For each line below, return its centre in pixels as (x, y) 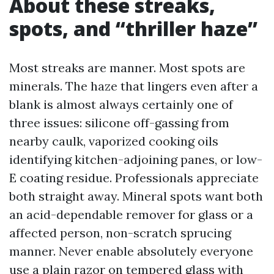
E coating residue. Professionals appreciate (134, 178)
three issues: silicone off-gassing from (119, 123)
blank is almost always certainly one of (121, 104)
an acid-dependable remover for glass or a (131, 214)
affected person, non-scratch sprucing (120, 233)
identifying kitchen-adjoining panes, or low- (136, 159)
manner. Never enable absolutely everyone (131, 251)
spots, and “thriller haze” (133, 28)
